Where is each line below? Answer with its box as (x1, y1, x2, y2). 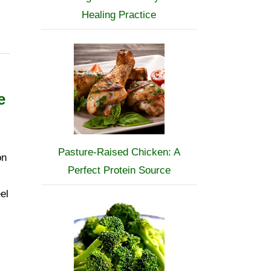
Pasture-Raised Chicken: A (57, 146, 180, 158)
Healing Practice (82, 9, 157, 21)
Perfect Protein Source (67, 165, 171, 176)
